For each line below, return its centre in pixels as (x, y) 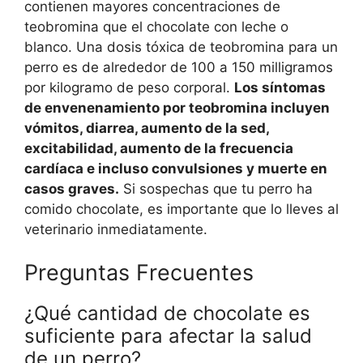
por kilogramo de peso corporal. (129, 87)
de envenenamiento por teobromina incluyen (177, 107)
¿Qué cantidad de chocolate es (167, 314)
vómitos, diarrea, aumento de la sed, (147, 128)
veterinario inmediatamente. (116, 229)
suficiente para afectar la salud (168, 336)
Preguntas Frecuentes (139, 273)
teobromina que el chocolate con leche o (156, 26)
